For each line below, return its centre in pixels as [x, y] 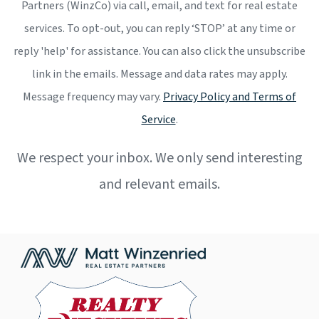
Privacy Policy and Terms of [230, 97]
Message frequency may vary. [93, 97]
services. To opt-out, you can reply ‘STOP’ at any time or [159, 28]
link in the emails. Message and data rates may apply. [159, 74]
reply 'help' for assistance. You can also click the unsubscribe [159, 51]
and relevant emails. [159, 184]
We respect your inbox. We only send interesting [159, 158]
